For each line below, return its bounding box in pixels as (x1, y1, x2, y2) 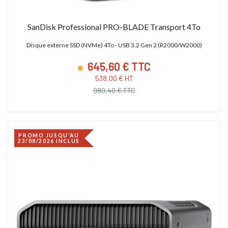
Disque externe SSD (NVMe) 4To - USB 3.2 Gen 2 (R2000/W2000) (26, 41, 202, 49)
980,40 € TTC (93, 85, 135, 95)
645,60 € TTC (85, 59, 151, 73)
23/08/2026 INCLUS (18, 137, 80, 144)
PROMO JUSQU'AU (18, 132, 79, 138)
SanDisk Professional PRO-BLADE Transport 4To (27, 21, 201, 32)
